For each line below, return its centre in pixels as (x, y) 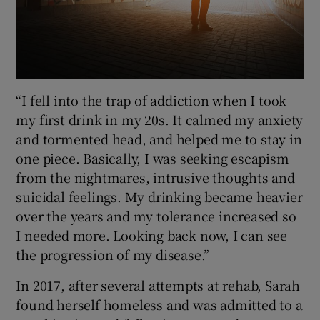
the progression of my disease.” (113, 255)
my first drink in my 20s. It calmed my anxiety (160, 120)
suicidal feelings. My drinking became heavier (159, 197)
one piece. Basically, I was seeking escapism (152, 158)
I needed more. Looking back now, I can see (152, 235)
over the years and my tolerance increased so (156, 216)
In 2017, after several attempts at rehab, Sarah (158, 285)
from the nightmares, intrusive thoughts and (155, 177)
